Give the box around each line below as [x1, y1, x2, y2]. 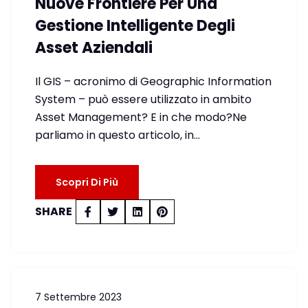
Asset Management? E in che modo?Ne [35, 109, 247, 125]
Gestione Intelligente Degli [35, 15, 235, 36]
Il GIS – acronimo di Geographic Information [35, 74, 272, 89]
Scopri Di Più [56, 175, 118, 189]
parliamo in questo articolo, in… [35, 127, 200, 143]
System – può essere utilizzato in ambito [35, 91, 252, 107]
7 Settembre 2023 [35, 290, 122, 304]
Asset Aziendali [35, 37, 153, 58]
